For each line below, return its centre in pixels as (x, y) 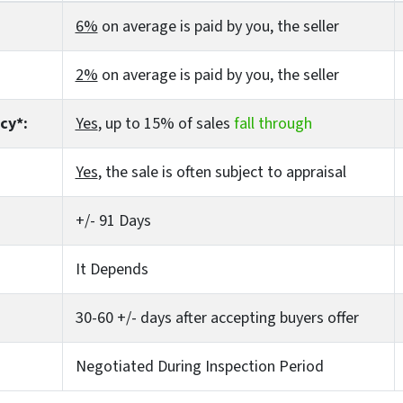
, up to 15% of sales (166, 123)
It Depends (112, 269)
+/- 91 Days (113, 220)
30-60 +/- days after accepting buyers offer (217, 318)
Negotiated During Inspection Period (199, 366)
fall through (273, 123)
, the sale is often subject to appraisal (222, 172)
